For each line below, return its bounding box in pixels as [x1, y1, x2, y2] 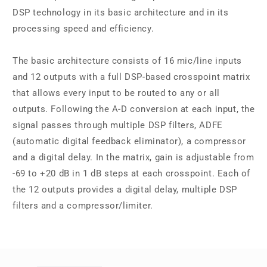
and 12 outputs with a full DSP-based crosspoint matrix [13, 72, 250, 82]
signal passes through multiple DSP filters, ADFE [13, 120, 223, 131]
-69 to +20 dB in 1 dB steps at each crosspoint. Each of [13, 168, 251, 179]
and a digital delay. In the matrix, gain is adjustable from [13, 152, 254, 163]
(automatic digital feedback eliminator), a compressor [13, 136, 246, 147]
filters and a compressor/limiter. [13, 200, 153, 211]
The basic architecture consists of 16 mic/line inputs [13, 55, 242, 66]
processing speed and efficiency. [13, 23, 154, 34]
